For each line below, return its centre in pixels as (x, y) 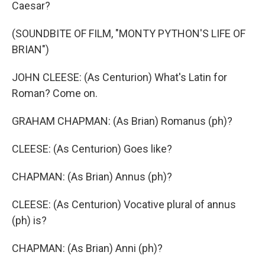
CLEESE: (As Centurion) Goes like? (92, 149)
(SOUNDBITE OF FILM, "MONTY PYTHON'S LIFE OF (129, 33)
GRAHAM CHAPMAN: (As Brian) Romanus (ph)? (122, 121)
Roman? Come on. (55, 93)
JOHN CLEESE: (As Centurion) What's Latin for (119, 77)
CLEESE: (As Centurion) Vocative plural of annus (124, 204)
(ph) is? (29, 220)
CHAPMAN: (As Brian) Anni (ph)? (87, 248)
